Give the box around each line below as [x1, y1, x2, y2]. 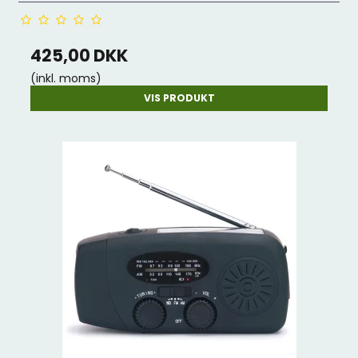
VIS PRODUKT [143, 91, 215, 105]
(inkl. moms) [30, 70, 102, 86]
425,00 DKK [30, 44, 129, 67]
